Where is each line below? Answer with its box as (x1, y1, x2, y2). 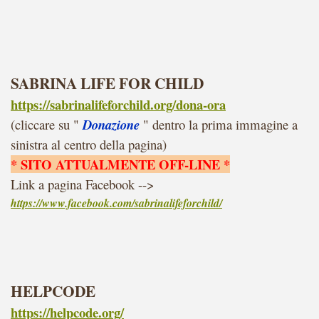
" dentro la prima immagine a (143, 115, 298, 133)
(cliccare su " (11, 115, 79, 133)
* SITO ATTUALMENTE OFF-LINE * (11, 155, 230, 174)
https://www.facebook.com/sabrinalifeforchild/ (11, 195, 222, 211)
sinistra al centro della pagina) (11, 135, 167, 153)
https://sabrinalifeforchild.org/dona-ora (11, 95, 226, 114)
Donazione (83, 115, 140, 134)
